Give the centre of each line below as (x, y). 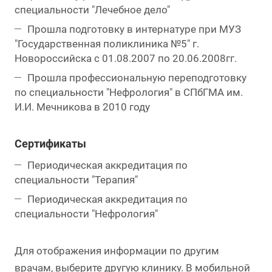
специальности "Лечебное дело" (92, 10)
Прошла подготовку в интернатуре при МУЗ (134, 29)
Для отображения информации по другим (117, 251)
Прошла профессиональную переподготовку (137, 78)
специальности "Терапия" (76, 180)
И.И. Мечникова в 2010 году (82, 107)
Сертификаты (50, 144)
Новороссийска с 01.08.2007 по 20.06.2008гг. (126, 59)
